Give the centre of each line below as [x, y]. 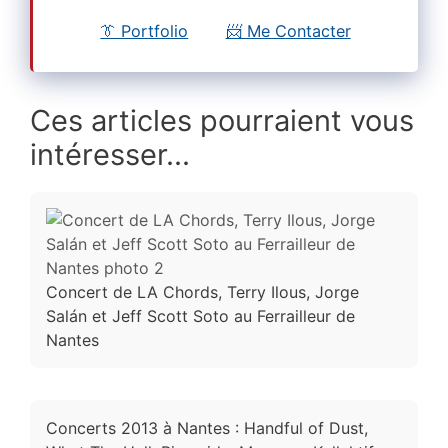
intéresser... [110, 154]
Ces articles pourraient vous [222, 120]
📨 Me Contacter [288, 30]
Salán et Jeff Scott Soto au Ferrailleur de [200, 315]
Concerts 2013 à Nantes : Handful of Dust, [207, 427]
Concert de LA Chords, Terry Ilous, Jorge [202, 291]
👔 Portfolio [144, 30]
